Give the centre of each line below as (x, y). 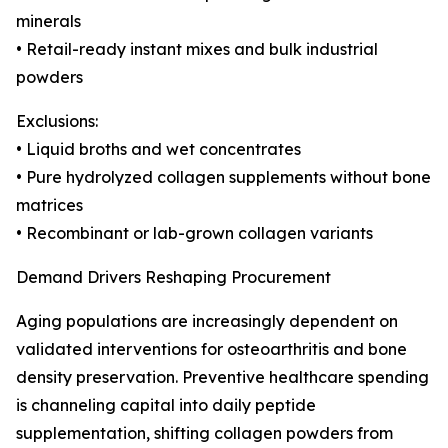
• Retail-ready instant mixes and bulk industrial (197, 49)
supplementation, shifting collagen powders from (204, 433)
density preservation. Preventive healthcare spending (222, 377)
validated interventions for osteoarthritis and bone (211, 349)
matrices (49, 205)
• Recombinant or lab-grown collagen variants (194, 233)
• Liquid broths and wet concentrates (158, 149)
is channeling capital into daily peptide (166, 405)
